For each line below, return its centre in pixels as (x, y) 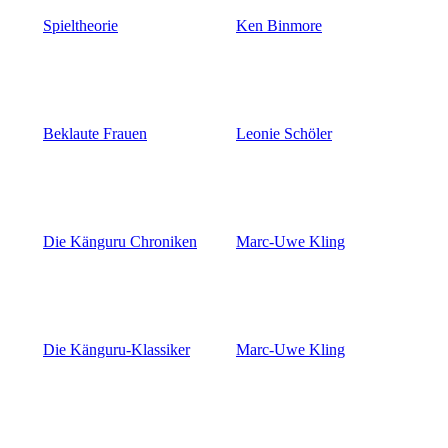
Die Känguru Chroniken (120, 242)
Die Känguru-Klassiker (116, 350)
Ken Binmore (279, 26)
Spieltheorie (80, 26)
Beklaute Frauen (95, 134)
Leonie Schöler (284, 134)
